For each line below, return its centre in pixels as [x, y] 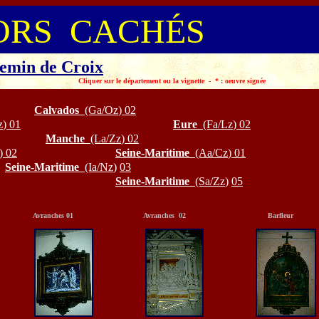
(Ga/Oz [101, 110]
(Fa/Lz [218, 124]
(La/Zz [106, 138]
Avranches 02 [155, 215]
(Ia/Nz [99, 167]
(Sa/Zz [210, 181]
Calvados [59, 110]
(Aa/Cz [211, 153]
